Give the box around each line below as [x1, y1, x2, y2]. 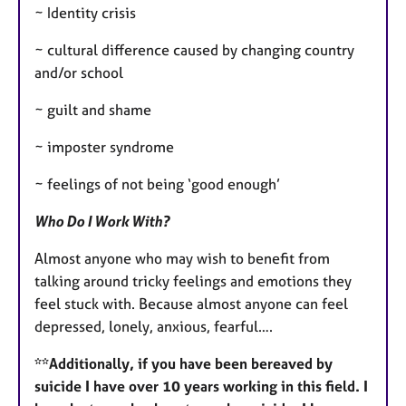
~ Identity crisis [34, 4, 136, 23]
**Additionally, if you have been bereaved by [34, 354, 333, 373]
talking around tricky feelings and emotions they [34, 272, 352, 291]
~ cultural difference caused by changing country [34, 41, 354, 60]
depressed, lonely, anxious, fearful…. [34, 317, 273, 336]
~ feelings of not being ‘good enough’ [34, 175, 280, 194]
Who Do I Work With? [34, 212, 169, 231]
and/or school [34, 63, 123, 82]
